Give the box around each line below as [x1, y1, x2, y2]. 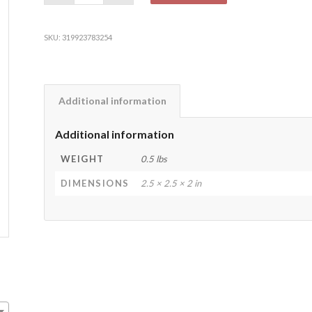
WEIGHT [60, 153, 104, 164]
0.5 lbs [140, 153, 167, 164]
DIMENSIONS [60, 177, 130, 189]
